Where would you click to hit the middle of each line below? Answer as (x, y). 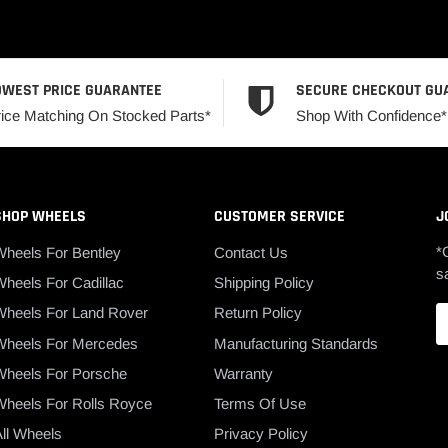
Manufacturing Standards (296, 343)
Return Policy (258, 313)
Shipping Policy (264, 283)
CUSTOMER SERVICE (280, 217)
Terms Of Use (260, 403)
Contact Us (251, 253)
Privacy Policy (261, 433)
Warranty (244, 373)
